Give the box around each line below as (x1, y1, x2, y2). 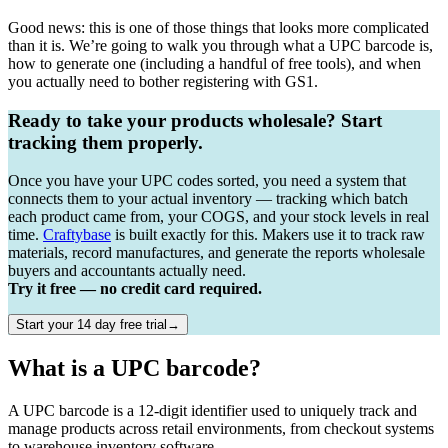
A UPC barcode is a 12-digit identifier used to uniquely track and (8, 402, 417, 420)
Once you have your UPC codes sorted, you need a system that (8, 172, 406, 190)
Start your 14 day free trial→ (16, 317, 180, 333)
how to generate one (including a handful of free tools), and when (8, 54, 421, 72)
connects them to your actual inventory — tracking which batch (8, 190, 408, 208)
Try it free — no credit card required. (8, 280, 262, 298)
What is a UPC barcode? (8, 355, 261, 382)
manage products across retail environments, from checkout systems (8, 420, 434, 438)
